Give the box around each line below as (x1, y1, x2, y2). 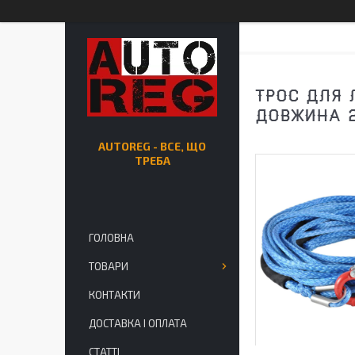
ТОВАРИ (89, 260, 128, 273)
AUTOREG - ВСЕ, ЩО (98, 139, 206, 153)
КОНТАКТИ (89, 288, 140, 301)
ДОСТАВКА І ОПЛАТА (89, 317, 187, 330)
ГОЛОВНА (89, 231, 134, 244)
